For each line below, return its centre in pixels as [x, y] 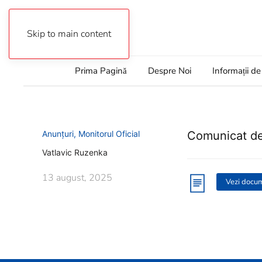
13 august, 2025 [77, 178]
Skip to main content [69, 34]
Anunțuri [58, 134]
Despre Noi [169, 71]
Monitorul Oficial [109, 134]
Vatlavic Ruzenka [75, 153]
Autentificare [64, 28]
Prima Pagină [101, 71]
